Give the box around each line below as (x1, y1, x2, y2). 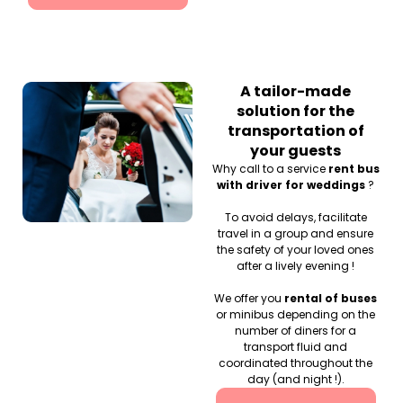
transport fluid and (244, 338, 347, 354)
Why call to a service (211, 160, 328, 176)
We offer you (214, 290, 284, 306)
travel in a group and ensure (218, 225, 373, 241)
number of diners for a (235, 322, 356, 338)
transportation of (227, 120, 364, 141)
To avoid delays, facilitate (224, 209, 367, 225)
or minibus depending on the (216, 306, 375, 322)
